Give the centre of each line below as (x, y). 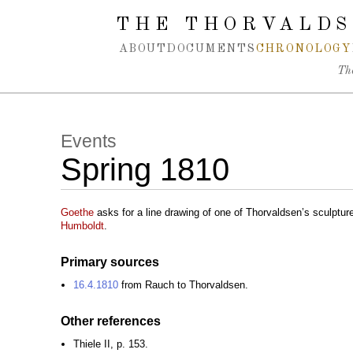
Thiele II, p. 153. (111, 344)
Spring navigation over (74, 15)
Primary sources (110, 262)
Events (89, 141)
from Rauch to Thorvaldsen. (183, 285)
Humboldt (82, 226)
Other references (111, 321)
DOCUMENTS (211, 49)
